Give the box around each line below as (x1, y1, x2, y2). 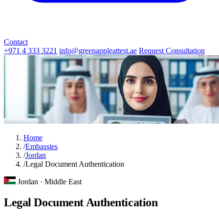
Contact (4, 38, 28, 46)
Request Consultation (139, 46, 205, 55)
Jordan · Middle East (18, 177, 82, 186)
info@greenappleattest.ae (59, 46, 137, 55)
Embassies (25, 142, 58, 151)
